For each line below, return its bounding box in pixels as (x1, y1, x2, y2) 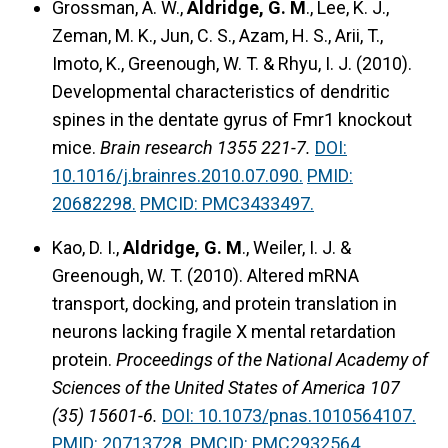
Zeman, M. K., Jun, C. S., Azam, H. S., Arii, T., (52, 25, 383, 47)
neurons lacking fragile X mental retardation (52, 321, 396, 343)
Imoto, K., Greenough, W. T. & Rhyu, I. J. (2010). (52, 53, 412, 75)
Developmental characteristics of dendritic (52, 81, 390, 103)
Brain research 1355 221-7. (100, 137, 311, 159)
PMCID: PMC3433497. (140, 193, 314, 215)
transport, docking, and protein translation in (52, 293, 397, 315)
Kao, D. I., (52, 237, 123, 259)
